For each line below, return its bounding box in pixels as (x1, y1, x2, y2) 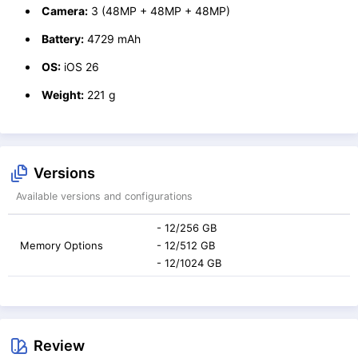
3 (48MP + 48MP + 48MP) (88, 3, 230, 18)
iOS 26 (61, 59, 99, 74)
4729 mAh (84, 31, 141, 46)
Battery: (42, 31, 84, 46)
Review (34, 336, 85, 354)
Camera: (42, 3, 88, 18)
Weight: (42, 87, 84, 101)
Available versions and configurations (16, 189, 193, 202)
